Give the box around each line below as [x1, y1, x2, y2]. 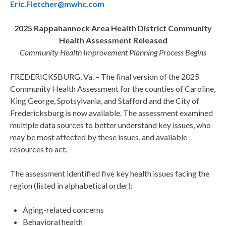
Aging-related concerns [23, 205, 104, 215]
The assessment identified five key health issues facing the [10, 168, 209, 179]
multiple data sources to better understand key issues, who [10, 120, 211, 130]
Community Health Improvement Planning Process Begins [20, 47, 206, 58]
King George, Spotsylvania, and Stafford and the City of [10, 96, 199, 106]
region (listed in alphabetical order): [10, 181, 133, 191]
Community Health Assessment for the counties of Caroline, [10, 84, 215, 94]
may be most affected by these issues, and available [10, 132, 187, 142]
